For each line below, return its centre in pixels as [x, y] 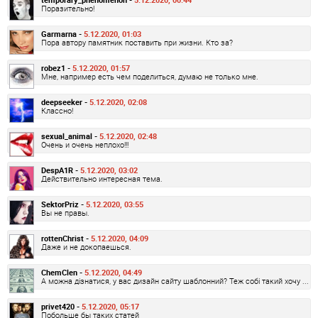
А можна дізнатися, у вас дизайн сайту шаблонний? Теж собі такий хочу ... [175, 280]
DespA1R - [61, 170]
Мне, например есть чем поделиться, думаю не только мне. [150, 76]
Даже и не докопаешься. [86, 246]
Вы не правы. [65, 212]
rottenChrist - [66, 238]
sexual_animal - [70, 136]
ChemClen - [63, 272]
